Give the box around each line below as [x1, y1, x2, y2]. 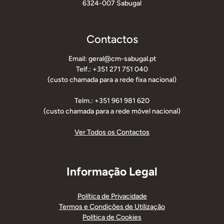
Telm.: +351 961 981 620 [74, 96, 149, 105]
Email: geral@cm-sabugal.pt [68, 54, 156, 63]
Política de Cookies [82, 213, 141, 222]
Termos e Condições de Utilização [59, 202, 165, 211]
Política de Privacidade [77, 192, 147, 201]
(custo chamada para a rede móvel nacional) [43, 106, 180, 115]
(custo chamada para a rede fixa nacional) [47, 75, 176, 84]
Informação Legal [66, 164, 157, 178]
